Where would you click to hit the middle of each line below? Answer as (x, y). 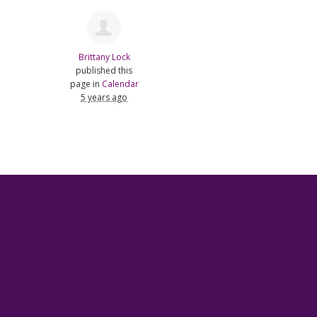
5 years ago (104, 97)
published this (104, 70)
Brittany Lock (104, 57)
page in (86, 83)
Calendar (120, 83)
